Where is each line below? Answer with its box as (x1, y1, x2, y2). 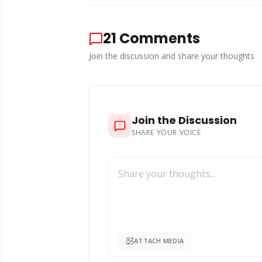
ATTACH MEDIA (134, 236, 184, 245)
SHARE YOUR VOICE (132, 127, 201, 137)
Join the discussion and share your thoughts (89, 50, 254, 61)
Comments (119, 29, 200, 48)
